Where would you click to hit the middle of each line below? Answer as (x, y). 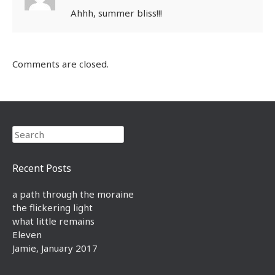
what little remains (53, 221)
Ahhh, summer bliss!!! (116, 13)
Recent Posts (42, 168)
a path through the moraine (73, 194)
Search (27, 132)
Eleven (27, 234)
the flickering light (52, 207)
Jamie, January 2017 (55, 248)
